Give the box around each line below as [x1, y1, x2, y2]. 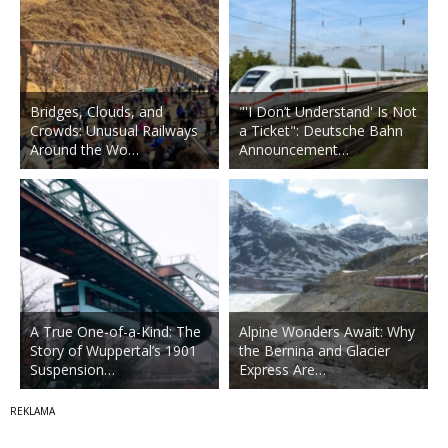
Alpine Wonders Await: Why [238, 322, 415, 342]
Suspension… [30, 360, 115, 380]
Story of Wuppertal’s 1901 [30, 341, 197, 361]
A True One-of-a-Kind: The [30, 322, 201, 342]
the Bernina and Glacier [238, 341, 390, 361]
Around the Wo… [30, 140, 139, 160]
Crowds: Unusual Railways [30, 121, 198, 141]
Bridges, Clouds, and [30, 102, 163, 122]
